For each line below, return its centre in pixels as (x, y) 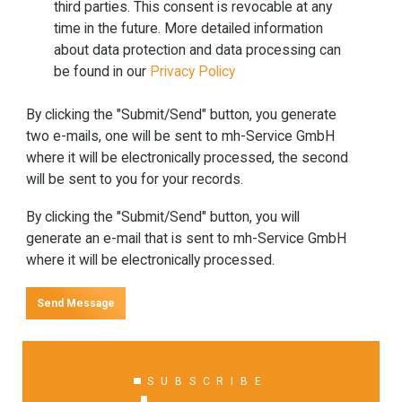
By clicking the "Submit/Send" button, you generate (181, 114)
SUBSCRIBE (208, 381)
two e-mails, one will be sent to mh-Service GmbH (180, 136)
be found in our (102, 72)
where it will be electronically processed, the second (187, 157)
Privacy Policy (193, 72)
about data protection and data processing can (198, 51)
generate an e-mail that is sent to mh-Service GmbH (186, 238)
